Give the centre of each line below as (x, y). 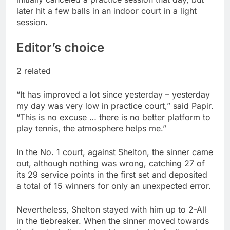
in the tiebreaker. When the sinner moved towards (113, 221)
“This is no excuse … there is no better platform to (113, 117)
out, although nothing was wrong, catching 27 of (111, 164)
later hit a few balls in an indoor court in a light (107, 11)
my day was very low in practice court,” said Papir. (115, 106)
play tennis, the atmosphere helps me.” (91, 129)
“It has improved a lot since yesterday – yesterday (113, 95)
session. (32, 22)
